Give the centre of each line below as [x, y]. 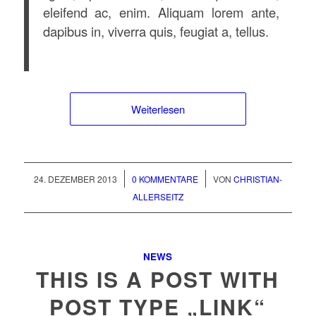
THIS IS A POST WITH [158, 279]
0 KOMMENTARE [165, 179]
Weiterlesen [158, 109]
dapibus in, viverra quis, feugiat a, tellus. [156, 31]
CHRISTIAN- [257, 179]
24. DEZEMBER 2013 [75, 179]
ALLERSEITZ [158, 197]
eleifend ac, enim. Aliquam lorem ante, [161, 12]
